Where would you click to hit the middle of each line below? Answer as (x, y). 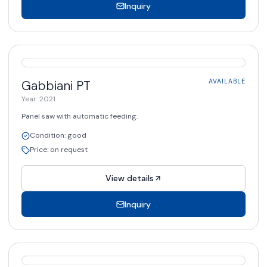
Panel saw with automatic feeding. (80, 116)
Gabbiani (47, 86)
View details (129, 178)
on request (69, 149)
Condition (47, 135)
